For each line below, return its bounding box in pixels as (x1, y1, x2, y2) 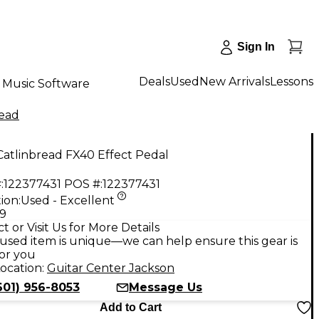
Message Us (129, 280, 202, 294)
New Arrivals (199, 74, 270, 88)
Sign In (237, 41, 275, 53)
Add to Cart (99, 300, 162, 313)
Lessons (270, 74, 313, 88)
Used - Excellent (21, 193, 115, 207)
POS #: (64, 177, 103, 191)
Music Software (2, 76, 90, 90)
